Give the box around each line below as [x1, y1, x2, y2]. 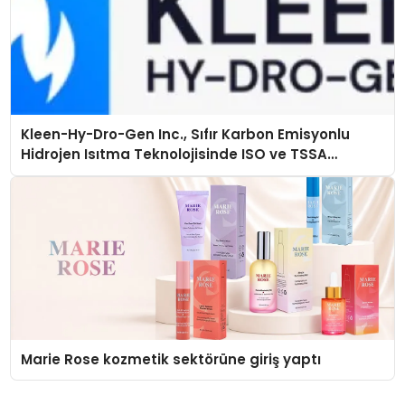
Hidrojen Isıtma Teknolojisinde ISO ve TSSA [21, 145, 328, 165]
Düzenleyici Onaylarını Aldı [21, 165, 212, 184]
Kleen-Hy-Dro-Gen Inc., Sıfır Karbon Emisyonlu [21, 125, 351, 145]
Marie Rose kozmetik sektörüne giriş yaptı [21, 349, 322, 369]
